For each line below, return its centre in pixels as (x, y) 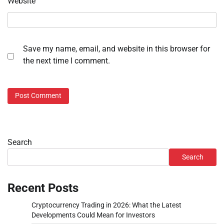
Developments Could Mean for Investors (93, 215)
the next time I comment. (66, 61)
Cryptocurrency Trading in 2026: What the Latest (106, 205)
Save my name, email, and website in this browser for (116, 49)
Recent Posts (43, 188)
